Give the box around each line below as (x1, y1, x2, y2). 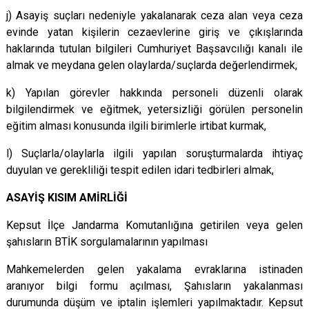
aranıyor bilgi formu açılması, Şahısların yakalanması (6, 279, 303, 292)
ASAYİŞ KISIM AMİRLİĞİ (6, 191, 128, 204)
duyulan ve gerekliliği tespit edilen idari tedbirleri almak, (6, 163, 274, 177)
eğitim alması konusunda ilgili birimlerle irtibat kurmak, (6, 119, 266, 132)
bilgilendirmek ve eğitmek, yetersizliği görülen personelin (6, 103, 303, 116)
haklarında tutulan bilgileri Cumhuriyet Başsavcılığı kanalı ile (6, 42, 303, 55)
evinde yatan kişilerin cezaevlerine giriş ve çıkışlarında (6, 26, 303, 39)
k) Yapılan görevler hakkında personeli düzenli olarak (6, 86, 303, 99)
